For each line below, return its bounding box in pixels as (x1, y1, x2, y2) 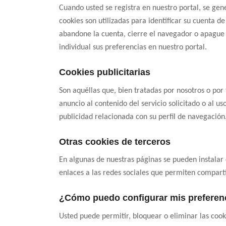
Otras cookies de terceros (59, 136, 171, 147)
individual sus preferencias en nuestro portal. (59, 43, 207, 52)
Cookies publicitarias (59, 67, 151, 78)
